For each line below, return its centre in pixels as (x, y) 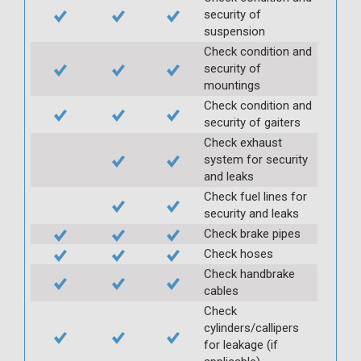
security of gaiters (252, 122)
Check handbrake (249, 274)
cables (221, 290)
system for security (256, 159)
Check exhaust (243, 142)
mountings (232, 85)
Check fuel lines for (255, 196)
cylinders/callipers (251, 328)
